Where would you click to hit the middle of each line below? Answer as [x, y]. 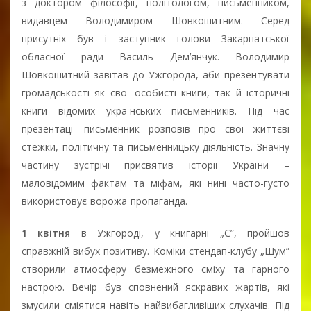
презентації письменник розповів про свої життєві [155, 128]
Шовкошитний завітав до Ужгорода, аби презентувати [155, 74]
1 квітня [51, 233]
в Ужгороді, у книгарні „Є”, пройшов [185, 233]
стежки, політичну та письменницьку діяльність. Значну [155, 146]
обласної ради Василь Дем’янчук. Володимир [155, 56]
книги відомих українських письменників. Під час [155, 110]
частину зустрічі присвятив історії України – [155, 165]
